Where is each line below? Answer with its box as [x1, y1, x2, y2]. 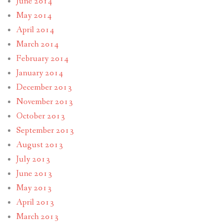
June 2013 [16, 168, 52, 180]
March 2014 [16, 39, 58, 51]
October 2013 [16, 111, 65, 122]
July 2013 [16, 154, 50, 166]
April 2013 [16, 197, 54, 209]
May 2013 [16, 182, 52, 194]
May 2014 [16, 10, 52, 22]
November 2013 [16, 96, 73, 108]
